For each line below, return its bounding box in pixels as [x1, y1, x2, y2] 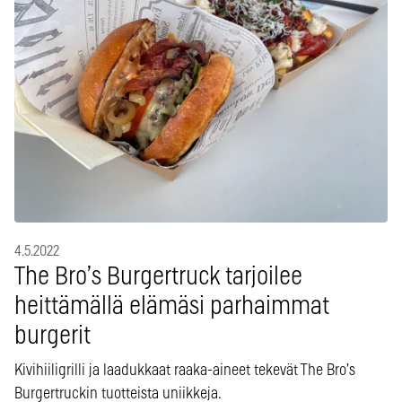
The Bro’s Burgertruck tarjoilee [14, 264, 302, 290]
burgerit [14, 323, 91, 349]
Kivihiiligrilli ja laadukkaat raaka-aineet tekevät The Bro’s [14, 362, 355, 379]
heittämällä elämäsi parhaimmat [14, 293, 329, 319]
